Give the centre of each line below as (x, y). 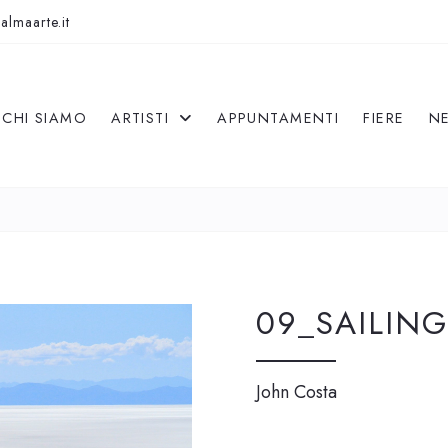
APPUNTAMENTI (278, 118)
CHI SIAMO (45, 118)
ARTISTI (143, 118)
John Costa (296, 392)
